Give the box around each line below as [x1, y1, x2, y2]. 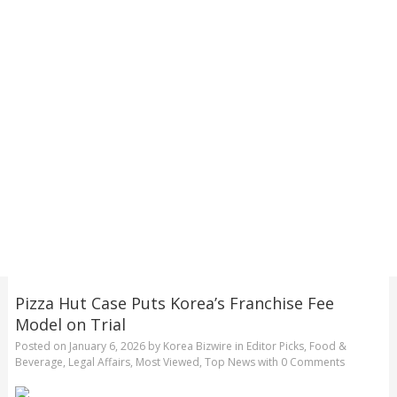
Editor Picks [245, 339, 304, 354]
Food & [308, 339, 346, 354]
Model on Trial [14, 313, 126, 335]
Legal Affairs [67, 354, 130, 370]
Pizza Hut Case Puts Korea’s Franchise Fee [14, 292, 334, 314]
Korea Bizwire [162, 339, 232, 354]
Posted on [14, 339, 69, 354]
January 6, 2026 [68, 339, 145, 354]
